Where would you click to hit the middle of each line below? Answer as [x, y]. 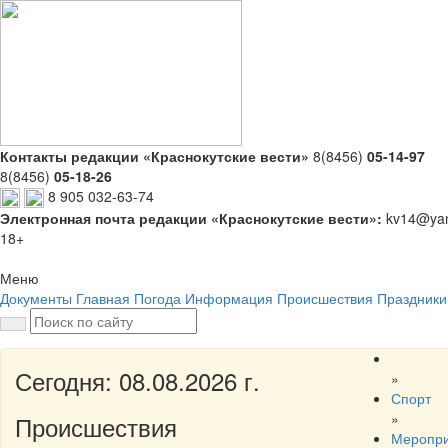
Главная [103, 298]
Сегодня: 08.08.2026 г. [137, 381]
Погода [157, 298]
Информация [229, 298]
